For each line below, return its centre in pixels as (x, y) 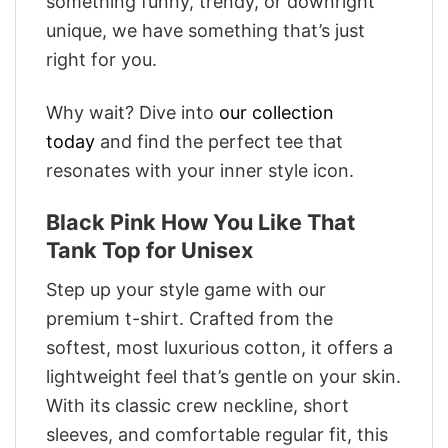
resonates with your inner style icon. (200, 170)
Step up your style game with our (186, 289)
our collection (276, 112)
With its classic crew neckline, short (197, 405)
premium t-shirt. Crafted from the (189, 318)
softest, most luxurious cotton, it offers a (219, 347)
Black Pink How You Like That (200, 222)
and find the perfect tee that (219, 141)
